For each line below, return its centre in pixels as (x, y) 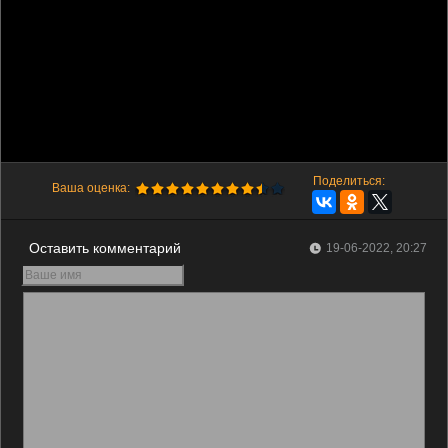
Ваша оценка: (90, 187)
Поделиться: (348, 180)
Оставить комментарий (105, 247)
